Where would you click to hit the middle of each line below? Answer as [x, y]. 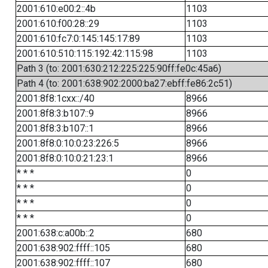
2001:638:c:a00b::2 [55, 233]
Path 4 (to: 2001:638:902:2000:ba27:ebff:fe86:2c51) [124, 83]
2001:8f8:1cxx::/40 [55, 98]
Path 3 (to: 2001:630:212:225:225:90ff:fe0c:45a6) [119, 68]
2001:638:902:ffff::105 [63, 248]
